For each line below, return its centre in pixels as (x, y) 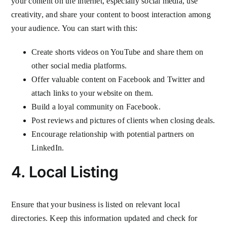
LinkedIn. (48, 147)
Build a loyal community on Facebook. (96, 106)
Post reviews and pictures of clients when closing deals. (123, 120)
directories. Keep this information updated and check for (104, 218)
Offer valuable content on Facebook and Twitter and (118, 79)
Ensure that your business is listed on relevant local (96, 204)
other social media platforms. (80, 65)
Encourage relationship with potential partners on (113, 134)
